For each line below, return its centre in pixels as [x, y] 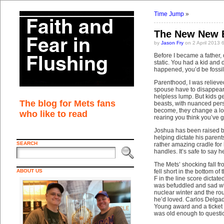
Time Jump [169, 14]
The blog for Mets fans [67, 103]
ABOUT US [29, 171]
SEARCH [27, 143]
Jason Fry [172, 43]
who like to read [53, 114]
